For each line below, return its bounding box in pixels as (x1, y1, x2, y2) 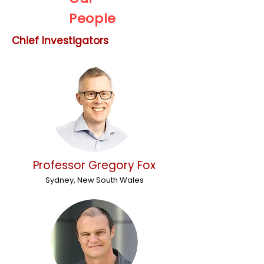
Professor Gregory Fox (33, 157, 156, 173)
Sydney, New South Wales (45, 174, 144, 186)
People (69, 9, 116, 28)
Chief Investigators (12, 34, 108, 48)
